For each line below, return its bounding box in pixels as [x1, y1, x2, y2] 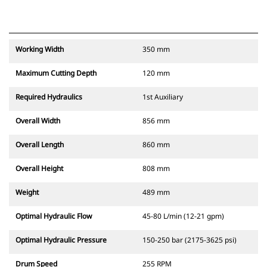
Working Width [15, 44, 64, 55]
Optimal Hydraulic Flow [15, 211, 92, 222]
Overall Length [15, 139, 64, 150]
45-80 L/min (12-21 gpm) [142, 211, 224, 222]
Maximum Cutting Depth [15, 68, 97, 79]
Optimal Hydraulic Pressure [15, 235, 107, 246]
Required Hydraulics [15, 92, 82, 103]
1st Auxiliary [142, 92, 183, 103]
